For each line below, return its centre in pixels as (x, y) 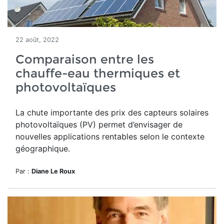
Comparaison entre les (85, 59)
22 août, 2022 (37, 40)
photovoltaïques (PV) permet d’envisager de (99, 124)
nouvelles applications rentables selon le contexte (110, 136)
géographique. (43, 148)
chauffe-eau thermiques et (98, 73)
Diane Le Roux (53, 171)
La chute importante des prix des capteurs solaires (112, 112)
